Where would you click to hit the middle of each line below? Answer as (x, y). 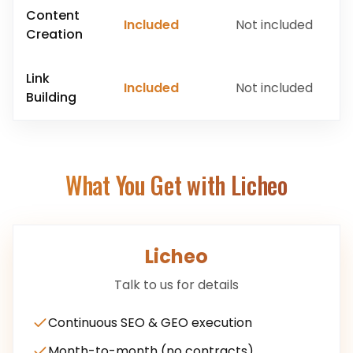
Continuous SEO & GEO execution (150, 323)
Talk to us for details (176, 285)
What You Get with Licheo (176, 185)
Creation (54, 34)
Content (53, 15)
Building (51, 97)
